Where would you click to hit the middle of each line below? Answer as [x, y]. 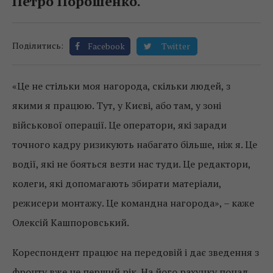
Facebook [106, 46]
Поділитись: [38, 46]
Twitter [176, 46]
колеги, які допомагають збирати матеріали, [117, 184]
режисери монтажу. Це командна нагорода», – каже [133, 203]
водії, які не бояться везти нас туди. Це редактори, [131, 164]
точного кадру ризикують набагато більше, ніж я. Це [135, 145]
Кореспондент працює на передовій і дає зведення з [136, 253]
